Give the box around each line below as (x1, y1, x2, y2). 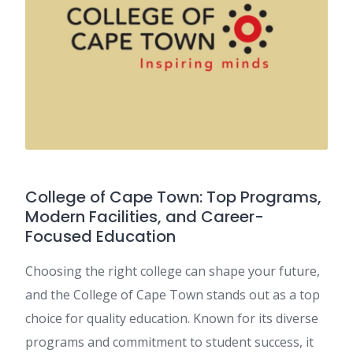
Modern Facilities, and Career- (25, 206, 264, 229)
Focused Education (25, 225, 176, 248)
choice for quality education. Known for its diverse (25, 310, 318, 328)
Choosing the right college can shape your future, (25, 262, 320, 281)
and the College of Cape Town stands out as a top (25, 286, 320, 304)
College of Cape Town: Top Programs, (25, 186, 321, 209)
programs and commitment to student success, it (25, 333, 314, 351)
